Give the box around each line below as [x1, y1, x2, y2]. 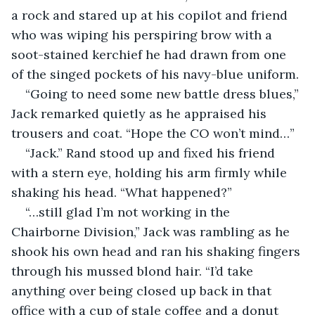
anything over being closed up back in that [11, 282, 275, 299]
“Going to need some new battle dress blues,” [25, 85, 302, 102]
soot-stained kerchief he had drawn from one [11, 46, 290, 63]
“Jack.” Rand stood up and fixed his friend [25, 144, 278, 161]
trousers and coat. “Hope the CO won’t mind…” [11, 124, 295, 141]
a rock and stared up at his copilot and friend [11, 6, 291, 23]
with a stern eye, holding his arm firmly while [11, 164, 290, 181]
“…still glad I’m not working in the [25, 203, 233, 220]
